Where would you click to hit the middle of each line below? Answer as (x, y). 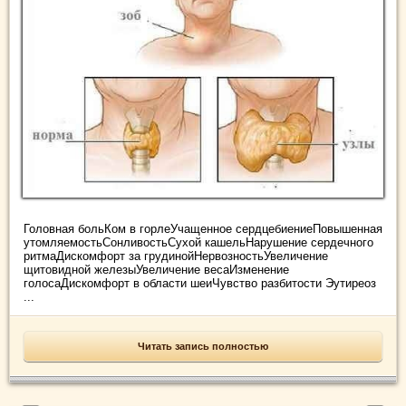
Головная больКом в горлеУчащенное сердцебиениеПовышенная (203, 229)
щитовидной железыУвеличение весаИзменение (156, 270)
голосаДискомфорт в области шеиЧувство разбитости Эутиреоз (200, 284)
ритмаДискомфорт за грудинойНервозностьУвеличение (176, 256)
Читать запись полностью (203, 347)
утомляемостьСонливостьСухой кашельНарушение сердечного (198, 243)
